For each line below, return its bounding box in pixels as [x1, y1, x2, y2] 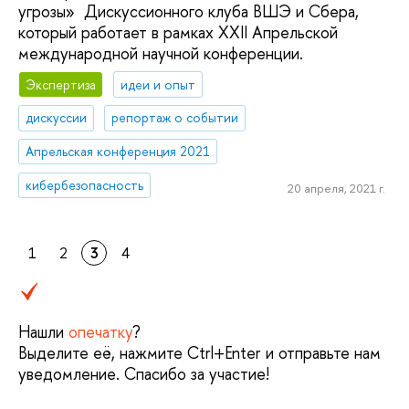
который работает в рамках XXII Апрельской [18, 20, 338, 44]
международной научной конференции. [18, 41, 303, 65]
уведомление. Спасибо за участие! [18, 362, 269, 386]
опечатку [68, 320, 132, 344]
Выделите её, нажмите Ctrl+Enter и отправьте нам [18, 341, 381, 365]
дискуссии [26, 109, 88, 127]
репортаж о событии [111, 109, 239, 127]
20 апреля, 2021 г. [287, 179, 385, 196]
